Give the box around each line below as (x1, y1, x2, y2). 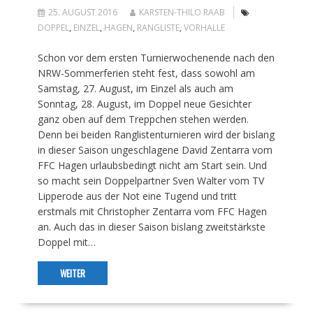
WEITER (59, 265, 85, 280)
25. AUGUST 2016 (48, 6, 117, 18)
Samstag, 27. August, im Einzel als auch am (37, 81, 233, 95)
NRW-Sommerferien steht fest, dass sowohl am (37, 66, 255, 80)
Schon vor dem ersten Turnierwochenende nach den (37, 50, 275, 64)
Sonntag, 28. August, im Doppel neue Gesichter (37, 96, 252, 110)
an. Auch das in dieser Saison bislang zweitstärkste (37, 219, 265, 233)
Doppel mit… (37, 235, 96, 249)
